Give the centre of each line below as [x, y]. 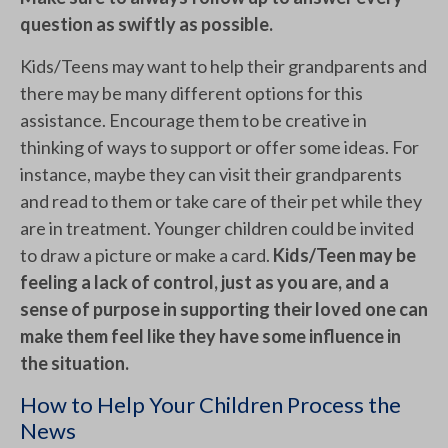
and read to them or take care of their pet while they [221, 201]
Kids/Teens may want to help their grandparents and [223, 66]
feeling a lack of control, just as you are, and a [204, 282]
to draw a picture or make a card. [146, 255]
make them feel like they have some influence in [210, 336]
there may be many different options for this [191, 93]
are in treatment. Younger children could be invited [217, 228]
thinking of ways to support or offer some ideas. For [219, 147]
